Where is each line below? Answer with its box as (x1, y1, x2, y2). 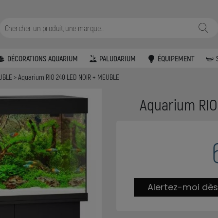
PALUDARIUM (99, 53, 136, 63)
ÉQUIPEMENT (157, 53, 195, 63)
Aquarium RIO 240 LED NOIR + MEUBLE (18, 73, 120, 82)
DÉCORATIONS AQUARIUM (7, 53, 78, 63)
